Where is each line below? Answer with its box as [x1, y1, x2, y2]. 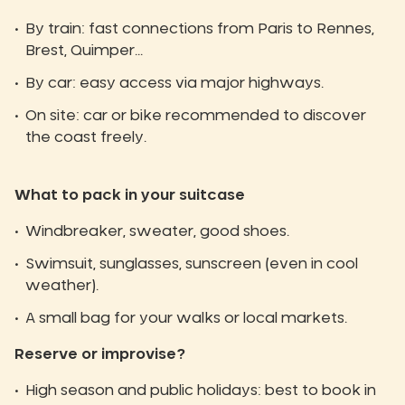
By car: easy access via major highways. [25, 76, 324, 91]
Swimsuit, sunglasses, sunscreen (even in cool [25, 257, 358, 272]
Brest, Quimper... [25, 43, 143, 59]
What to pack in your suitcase [14, 188, 245, 203]
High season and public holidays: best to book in [25, 383, 376, 399]
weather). [25, 278, 99, 294]
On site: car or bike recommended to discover [25, 108, 366, 124]
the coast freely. [25, 130, 146, 146]
